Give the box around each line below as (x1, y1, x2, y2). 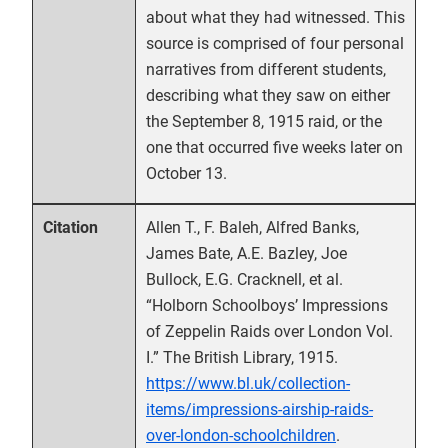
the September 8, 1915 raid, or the (146, 111, 382, 131)
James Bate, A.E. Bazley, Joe (146, 243, 347, 263)
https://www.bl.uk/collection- (146, 373, 350, 393)
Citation (43, 218, 99, 238)
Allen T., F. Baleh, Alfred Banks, (146, 217, 359, 237)
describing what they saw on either (146, 85, 390, 105)
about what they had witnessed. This (146, 7, 405, 27)
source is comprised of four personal (146, 33, 404, 53)
